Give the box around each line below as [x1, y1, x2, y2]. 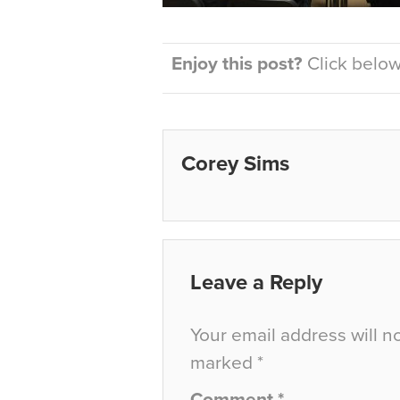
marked [190, 352, 257, 374]
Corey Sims [181, 151, 289, 177]
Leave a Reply [190, 270, 322, 296]
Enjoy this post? [171, 53, 303, 75]
